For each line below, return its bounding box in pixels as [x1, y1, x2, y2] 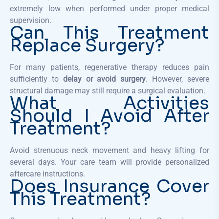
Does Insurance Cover [10, 175, 209, 197]
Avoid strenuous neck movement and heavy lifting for [10, 145, 209, 155]
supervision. [10, 15, 51, 25]
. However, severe [146, 74, 210, 84]
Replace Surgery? [10, 34, 165, 56]
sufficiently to [10, 74, 63, 84]
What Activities [10, 91, 209, 114]
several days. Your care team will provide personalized [10, 157, 209, 167]
